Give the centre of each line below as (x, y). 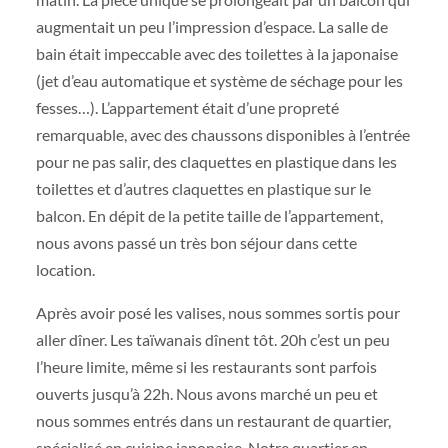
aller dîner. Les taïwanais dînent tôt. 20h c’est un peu (212, 340)
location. (65, 270)
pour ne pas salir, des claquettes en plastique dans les (216, 162)
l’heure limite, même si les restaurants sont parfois (206, 367)
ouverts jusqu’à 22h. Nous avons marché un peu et (206, 394)
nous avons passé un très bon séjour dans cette (196, 243)
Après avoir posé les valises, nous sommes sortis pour (217, 313)
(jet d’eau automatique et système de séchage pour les (219, 81)
